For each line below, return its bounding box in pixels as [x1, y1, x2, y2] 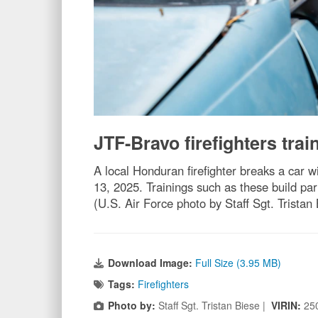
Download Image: [108, 255, 195, 270]
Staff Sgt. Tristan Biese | [155, 297, 271, 312]
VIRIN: [271, 297, 304, 312]
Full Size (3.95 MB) [195, 255, 281, 270]
